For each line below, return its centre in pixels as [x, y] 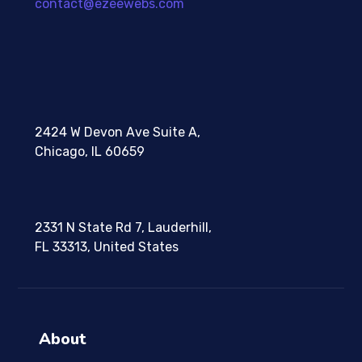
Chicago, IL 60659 [89, 152]
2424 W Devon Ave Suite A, [117, 132]
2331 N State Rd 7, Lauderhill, [123, 227]
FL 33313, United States [106, 247]
